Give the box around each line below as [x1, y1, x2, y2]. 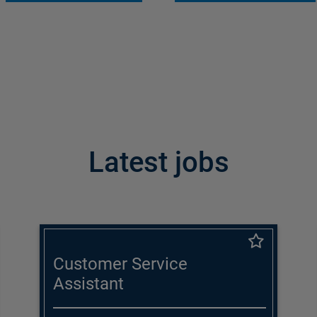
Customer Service [53, 254, 188, 275]
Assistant [53, 274, 125, 294]
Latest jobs [88, 146, 229, 180]
